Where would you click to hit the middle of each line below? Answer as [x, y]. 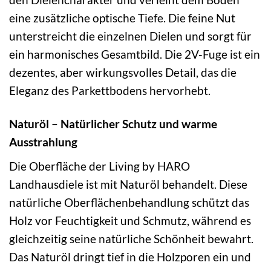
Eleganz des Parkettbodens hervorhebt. [110, 91]
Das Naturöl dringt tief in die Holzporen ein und [130, 256]
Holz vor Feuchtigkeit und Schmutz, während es [130, 220]
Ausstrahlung [43, 142]
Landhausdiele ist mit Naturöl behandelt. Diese [128, 184]
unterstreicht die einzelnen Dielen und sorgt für [130, 36]
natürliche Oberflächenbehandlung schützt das [129, 202]
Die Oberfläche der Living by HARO [100, 166]
